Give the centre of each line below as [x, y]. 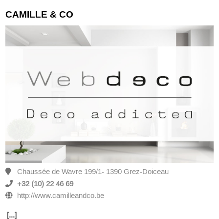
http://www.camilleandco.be [61, 196]
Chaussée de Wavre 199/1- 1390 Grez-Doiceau [92, 172]
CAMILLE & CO [40, 14]
